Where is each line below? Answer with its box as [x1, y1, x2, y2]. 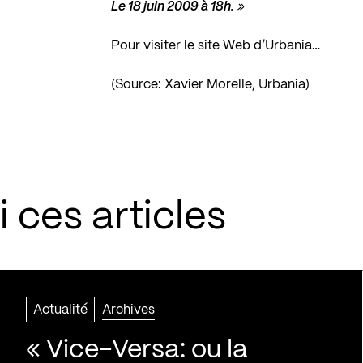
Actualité [33, 304, 88, 316]
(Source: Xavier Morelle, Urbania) [111, 79, 310, 91]
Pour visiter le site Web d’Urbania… [111, 40, 321, 52]
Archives [102, 304, 155, 316]
